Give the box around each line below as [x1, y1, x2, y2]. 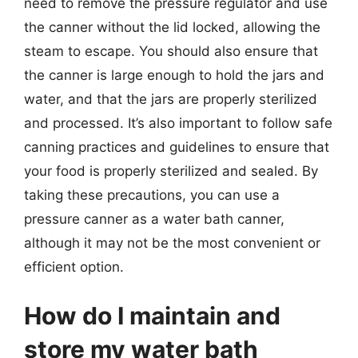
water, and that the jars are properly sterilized [24, 90, 317, 107]
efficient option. [24, 258, 124, 275]
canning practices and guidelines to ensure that [24, 138, 329, 155]
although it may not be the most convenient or [24, 234, 320, 251]
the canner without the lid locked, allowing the [24, 18, 320, 35]
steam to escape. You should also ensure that [24, 42, 318, 59]
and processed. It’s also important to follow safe [24, 114, 332, 131]
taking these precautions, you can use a [24, 186, 280, 203]
